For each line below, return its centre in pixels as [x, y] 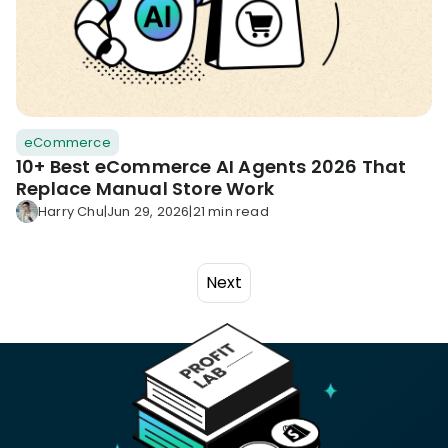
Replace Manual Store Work [145, 189]
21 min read [230, 211]
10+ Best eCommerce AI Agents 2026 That [211, 167]
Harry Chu [71, 211]
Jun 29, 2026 [148, 211]
